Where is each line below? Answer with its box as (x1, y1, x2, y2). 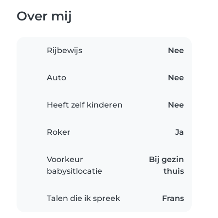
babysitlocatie (47, 166, 102, 176)
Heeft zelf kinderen (47, 100, 123, 110)
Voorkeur (47, 155, 83, 164)
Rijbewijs (47, 46, 82, 55)
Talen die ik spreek (47, 194, 120, 203)
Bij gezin (149, 155, 184, 164)
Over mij (17, 8, 72, 24)
